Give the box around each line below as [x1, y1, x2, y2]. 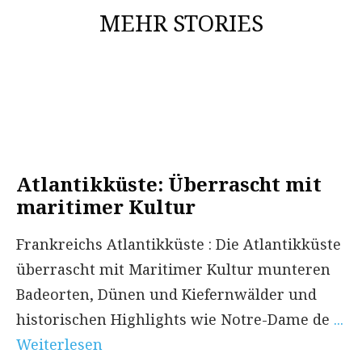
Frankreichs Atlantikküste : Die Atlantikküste [16, 234, 341, 254]
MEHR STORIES [99, 6, 263, 38]
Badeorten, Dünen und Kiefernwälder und [16, 284, 317, 304]
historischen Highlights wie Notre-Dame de [16, 309, 334, 329]
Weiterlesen [16, 334, 103, 354]
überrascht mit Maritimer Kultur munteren [16, 259, 330, 279]
